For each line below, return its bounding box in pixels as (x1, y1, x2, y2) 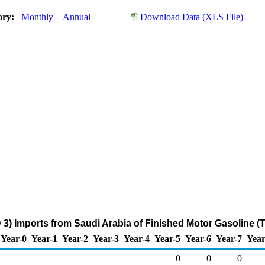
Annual (63, 12, 91, 22)
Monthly (21, 12, 53, 22)
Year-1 (31, 234, 57, 244)
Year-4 (124, 234, 150, 244)
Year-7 (216, 234, 242, 244)
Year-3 (93, 234, 119, 244)
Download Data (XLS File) (140, 12, 243, 22)
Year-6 (185, 234, 211, 244)
